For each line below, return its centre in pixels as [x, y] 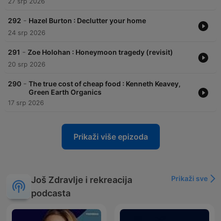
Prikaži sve [189, 179]
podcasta [51, 193]
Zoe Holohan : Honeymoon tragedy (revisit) [100, 52]
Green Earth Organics [65, 92]
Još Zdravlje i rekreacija [82, 180]
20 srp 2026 [27, 64]
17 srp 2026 [26, 103]
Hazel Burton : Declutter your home [87, 21]
